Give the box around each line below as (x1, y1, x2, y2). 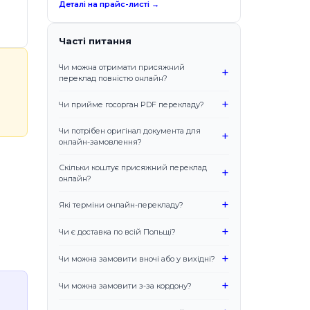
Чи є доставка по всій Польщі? (59, 227, 176, 237)
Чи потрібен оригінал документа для (59, 126, 201, 136)
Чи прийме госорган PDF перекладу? (59, 100, 204, 110)
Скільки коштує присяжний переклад (59, 163, 207, 173)
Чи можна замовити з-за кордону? (59, 281, 192, 291)
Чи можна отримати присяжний (59, 62, 185, 73)
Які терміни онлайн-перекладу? (59, 200, 183, 210)
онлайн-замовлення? (59, 137, 142, 147)
